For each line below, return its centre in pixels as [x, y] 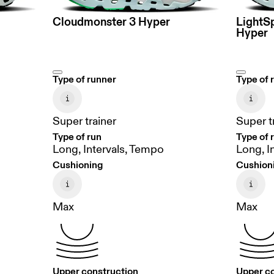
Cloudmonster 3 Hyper [111, 22]
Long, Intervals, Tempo [108, 150]
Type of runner [84, 79]
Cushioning [77, 165]
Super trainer [84, 122]
